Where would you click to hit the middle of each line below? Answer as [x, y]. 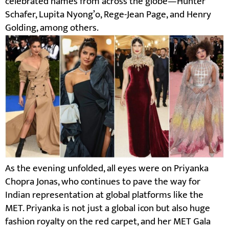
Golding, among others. [52, 28]
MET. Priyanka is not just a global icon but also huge [108, 208]
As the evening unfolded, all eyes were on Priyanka [107, 168]
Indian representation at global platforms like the [104, 195]
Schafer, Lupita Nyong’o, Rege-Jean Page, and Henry [108, 15]
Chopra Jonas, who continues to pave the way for [103, 181]
